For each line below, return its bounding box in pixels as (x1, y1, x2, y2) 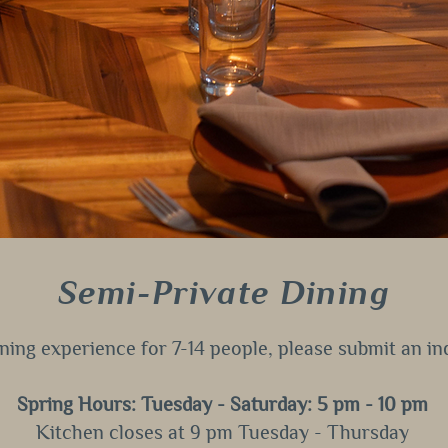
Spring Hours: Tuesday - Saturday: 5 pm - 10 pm (16, 393, 428, 415)
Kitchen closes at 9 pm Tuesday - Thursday (35, 421, 409, 443)
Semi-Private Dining (58, 274, 390, 311)
